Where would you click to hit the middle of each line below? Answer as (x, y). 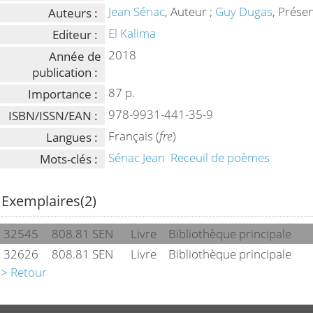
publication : (65, 72)
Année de (75, 56)
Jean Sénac (137, 12)
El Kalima (132, 33)
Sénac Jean (137, 158)
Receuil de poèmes (220, 158)
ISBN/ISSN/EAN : (53, 116)
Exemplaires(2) (49, 201)
